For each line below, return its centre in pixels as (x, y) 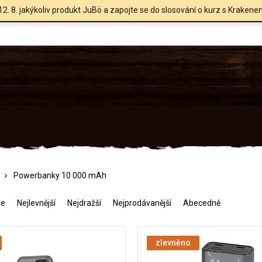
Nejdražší (84, 203)
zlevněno (173, 242)
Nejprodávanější (142, 203)
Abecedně (202, 203)
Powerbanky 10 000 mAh (60, 175)
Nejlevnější (36, 203)
